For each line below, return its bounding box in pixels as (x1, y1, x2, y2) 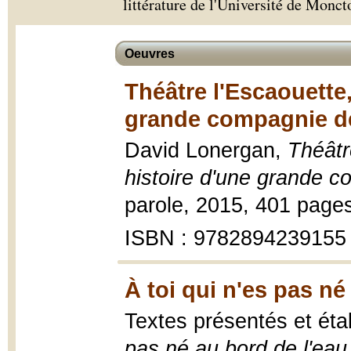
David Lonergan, (125, 139, 288, 162)
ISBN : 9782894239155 (125, 226, 346, 250)
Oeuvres (125, 47, 175, 60)
